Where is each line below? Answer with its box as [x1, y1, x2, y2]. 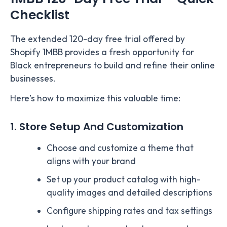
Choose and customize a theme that [46, 142, 194, 154]
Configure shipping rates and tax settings [46, 205, 212, 217]
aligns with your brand [46, 156, 136, 167]
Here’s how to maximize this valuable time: [10, 93, 180, 104]
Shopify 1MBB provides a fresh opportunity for [10, 46, 194, 58]
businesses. [10, 72, 58, 84]
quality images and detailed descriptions [46, 187, 212, 199]
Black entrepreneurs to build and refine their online [10, 59, 215, 71]
